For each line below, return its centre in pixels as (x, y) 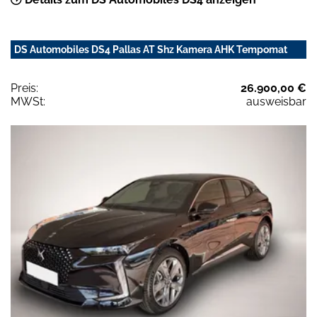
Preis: (24, 88)
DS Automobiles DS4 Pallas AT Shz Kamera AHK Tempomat (151, 50)
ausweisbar (276, 102)
